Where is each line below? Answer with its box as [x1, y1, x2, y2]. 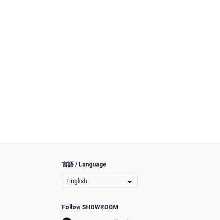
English [67, 178, 87, 185]
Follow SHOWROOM [62, 204, 118, 211]
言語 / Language [62, 161, 106, 168]
